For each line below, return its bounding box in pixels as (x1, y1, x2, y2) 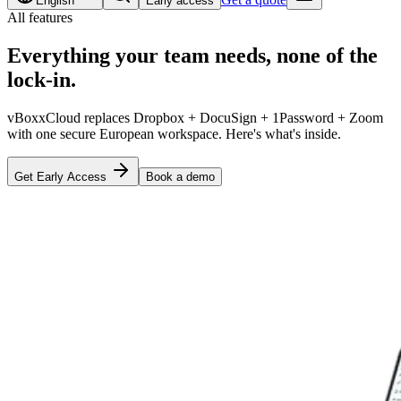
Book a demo (146, 170, 215, 184)
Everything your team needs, (7, 44, 277, 68)
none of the (277, 44, 378, 68)
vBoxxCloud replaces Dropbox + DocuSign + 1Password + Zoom (7, 110, 383, 126)
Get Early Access (14, 170, 107, 184)
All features (7, 10, 73, 26)
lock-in (7, 68, 71, 92)
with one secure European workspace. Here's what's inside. (7, 126, 341, 142)
